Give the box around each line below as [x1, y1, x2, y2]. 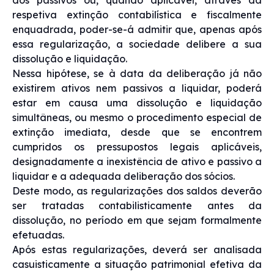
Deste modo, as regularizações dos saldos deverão [12, 184, 262, 197]
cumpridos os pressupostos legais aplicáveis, [12, 140, 262, 153]
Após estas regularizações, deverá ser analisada [12, 243, 262, 256]
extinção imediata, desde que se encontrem [12, 125, 262, 138]
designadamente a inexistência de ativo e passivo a [12, 155, 262, 168]
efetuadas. [12, 228, 64, 241]
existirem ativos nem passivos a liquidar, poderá [12, 81, 262, 94]
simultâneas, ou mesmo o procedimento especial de [12, 111, 262, 124]
